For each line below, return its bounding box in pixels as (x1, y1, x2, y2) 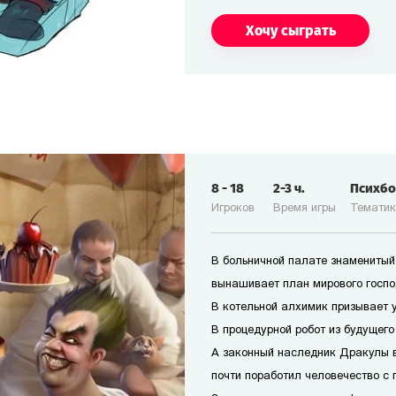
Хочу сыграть (245, 21, 336, 39)
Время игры (273, 202, 336, 214)
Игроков (211, 202, 255, 214)
